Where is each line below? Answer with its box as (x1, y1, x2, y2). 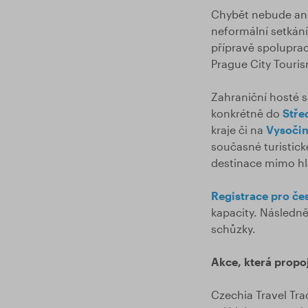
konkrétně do (210, 107, 283, 120)
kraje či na (210, 123, 266, 136)
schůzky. (210, 222, 256, 235)
